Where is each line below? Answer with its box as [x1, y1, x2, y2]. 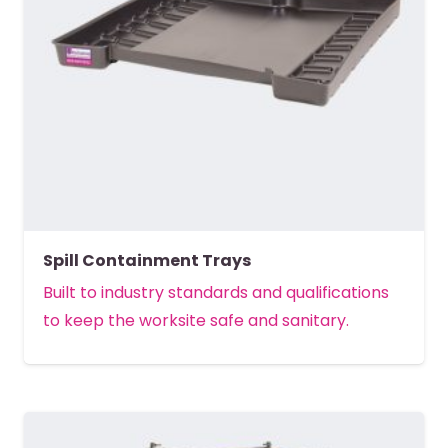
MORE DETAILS [174, 375, 284, 399]
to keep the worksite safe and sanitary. [43, 309, 350, 333]
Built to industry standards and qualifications [43, 281, 390, 305]
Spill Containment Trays [43, 248, 252, 272]
